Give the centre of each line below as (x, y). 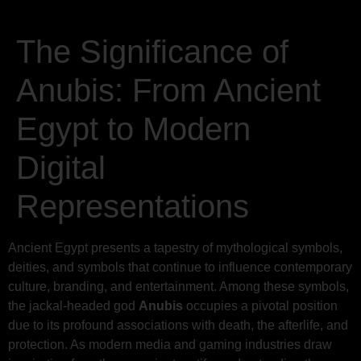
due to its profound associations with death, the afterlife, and (178, 325)
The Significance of (152, 52)
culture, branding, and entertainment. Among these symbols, (178, 286)
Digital (61, 168)
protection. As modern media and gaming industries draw (170, 344)
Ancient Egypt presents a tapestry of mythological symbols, (175, 248)
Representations (133, 206)
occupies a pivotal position (260, 306)
